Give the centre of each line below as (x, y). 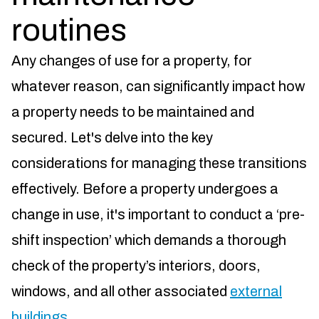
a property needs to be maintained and (133, 112)
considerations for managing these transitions (159, 163)
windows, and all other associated (121, 292)
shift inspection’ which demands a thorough (149, 240)
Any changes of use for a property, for (132, 61)
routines (69, 30)
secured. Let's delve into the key (112, 138)
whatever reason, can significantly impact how (158, 87)
